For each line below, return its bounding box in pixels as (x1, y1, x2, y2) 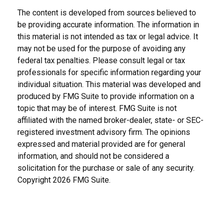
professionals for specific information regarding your (17, 68, 201, 78)
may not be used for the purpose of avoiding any (17, 44, 186, 54)
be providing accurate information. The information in (17, 20, 199, 30)
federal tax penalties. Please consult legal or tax (17, 56, 185, 66)
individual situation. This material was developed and (17, 80, 201, 90)
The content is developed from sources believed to (17, 8, 196, 18)
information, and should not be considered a (17, 151, 169, 161)
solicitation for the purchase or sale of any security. (17, 163, 195, 173)
